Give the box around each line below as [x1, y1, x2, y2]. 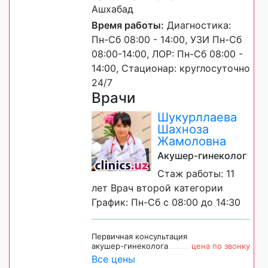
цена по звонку [191, 241, 250, 251]
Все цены [92, 253, 135, 266]
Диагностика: [164, 19, 231, 32]
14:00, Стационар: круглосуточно [92, 62, 250, 75]
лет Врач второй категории [92, 182, 223, 194]
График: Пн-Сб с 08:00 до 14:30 [92, 196, 240, 209]
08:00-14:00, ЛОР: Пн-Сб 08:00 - [92, 48, 243, 60]
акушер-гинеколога [92, 241, 168, 251]
